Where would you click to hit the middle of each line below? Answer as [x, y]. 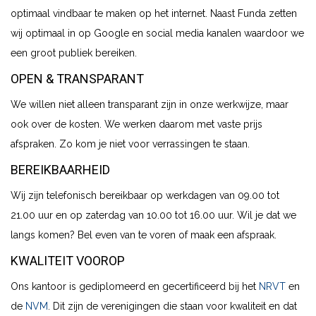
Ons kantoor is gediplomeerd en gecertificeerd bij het [135, 286]
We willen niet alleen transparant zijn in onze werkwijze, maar [150, 104]
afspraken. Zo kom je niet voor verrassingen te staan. [130, 144]
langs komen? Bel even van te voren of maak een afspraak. [144, 235]
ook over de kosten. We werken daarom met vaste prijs [136, 124]
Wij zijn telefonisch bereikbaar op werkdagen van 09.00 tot [145, 195]
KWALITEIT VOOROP [68, 260]
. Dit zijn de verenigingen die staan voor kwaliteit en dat [172, 306]
